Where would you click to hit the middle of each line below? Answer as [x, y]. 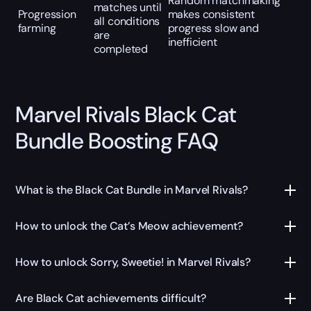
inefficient [192, 42]
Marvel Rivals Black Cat [126, 114]
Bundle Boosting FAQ [117, 141]
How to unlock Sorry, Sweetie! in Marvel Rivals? [133, 262]
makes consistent [211, 14]
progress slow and [213, 28]
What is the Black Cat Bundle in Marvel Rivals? [132, 190]
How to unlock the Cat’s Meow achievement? [129, 226]
